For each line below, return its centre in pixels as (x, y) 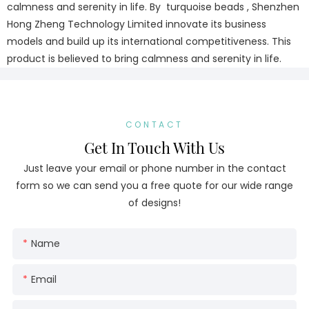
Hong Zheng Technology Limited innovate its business (137, 24)
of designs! (154, 203)
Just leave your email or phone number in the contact (154, 169)
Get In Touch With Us (154, 147)
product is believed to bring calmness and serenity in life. (144, 59)
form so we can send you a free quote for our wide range (154, 186)
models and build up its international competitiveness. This (149, 41)
